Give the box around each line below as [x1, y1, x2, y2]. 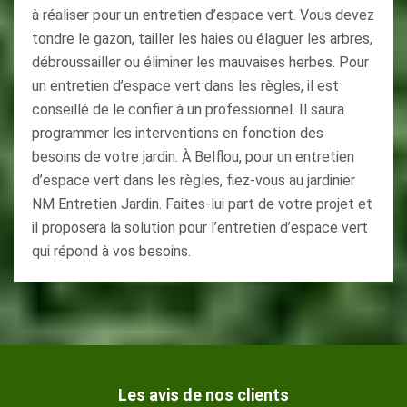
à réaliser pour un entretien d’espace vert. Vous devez [32, 6, 374, 24]
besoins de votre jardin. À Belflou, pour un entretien [32, 148, 354, 165]
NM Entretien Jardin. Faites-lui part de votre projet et [32, 195, 372, 213]
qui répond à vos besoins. [32, 243, 191, 260]
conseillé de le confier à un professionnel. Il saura [32, 101, 344, 118]
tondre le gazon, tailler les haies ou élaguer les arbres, [32, 30, 372, 47]
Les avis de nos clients [118, 385, 289, 404]
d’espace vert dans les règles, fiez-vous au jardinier [32, 172, 355, 189]
